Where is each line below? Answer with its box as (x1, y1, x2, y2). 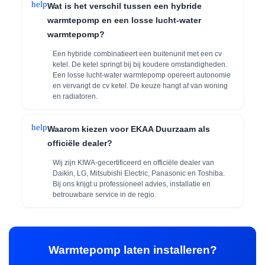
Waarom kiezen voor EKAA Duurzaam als (47, 124, 211, 134)
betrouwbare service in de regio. (53, 190, 157, 199)
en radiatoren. (53, 92, 98, 101)
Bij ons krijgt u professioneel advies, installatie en (53, 180, 211, 189)
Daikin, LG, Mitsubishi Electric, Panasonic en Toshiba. (53, 169, 225, 178)
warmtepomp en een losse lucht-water (47, 15, 202, 25)
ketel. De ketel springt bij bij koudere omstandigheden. (53, 60, 228, 69)
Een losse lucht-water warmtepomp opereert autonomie (53, 71, 231, 80)
